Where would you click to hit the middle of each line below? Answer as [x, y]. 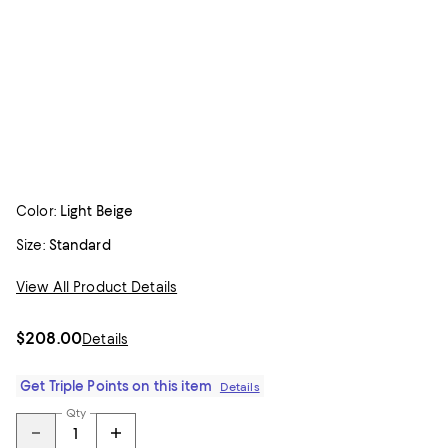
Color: [36, 211]
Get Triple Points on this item [116, 386]
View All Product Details [97, 287]
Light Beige [96, 211]
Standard [79, 245]
